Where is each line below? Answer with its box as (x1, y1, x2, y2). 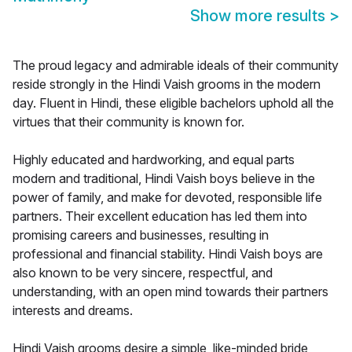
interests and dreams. (13, 302, 133, 319)
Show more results (190, 6, 329, 26)
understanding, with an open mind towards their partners (13, 284, 328, 300)
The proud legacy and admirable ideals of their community (13, 57, 339, 74)
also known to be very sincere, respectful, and (13, 265, 273, 281)
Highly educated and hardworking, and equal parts (13, 152, 295, 168)
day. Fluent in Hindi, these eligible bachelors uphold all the (13, 95, 334, 112)
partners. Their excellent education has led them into (13, 208, 307, 225)
